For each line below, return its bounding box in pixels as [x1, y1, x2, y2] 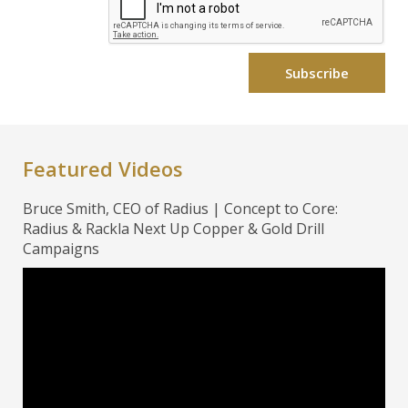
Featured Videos [23, 155, 183, 183]
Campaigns [23, 239, 99, 260]
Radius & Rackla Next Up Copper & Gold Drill [23, 219, 324, 240]
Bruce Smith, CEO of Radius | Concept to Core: [23, 199, 338, 219]
